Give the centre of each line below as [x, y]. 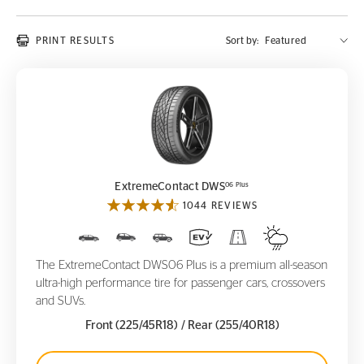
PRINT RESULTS [75, 41]
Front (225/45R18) [131, 325]
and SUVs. [61, 301]
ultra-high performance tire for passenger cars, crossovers [180, 283]
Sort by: [242, 41]
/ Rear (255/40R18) [230, 325]
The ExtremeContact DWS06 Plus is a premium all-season [182, 265]
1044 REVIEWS [220, 206]
